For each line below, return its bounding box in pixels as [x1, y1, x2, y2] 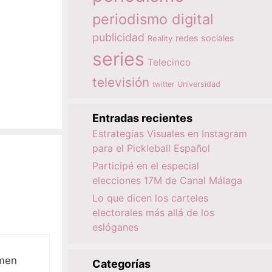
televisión [92, 75, 149, 90]
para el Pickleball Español [92, 142, 210, 154]
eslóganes [92, 221, 138, 233]
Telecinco [148, 56, 191, 68]
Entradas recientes [92, 112, 192, 124]
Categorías [92, 257, 151, 270]
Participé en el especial [92, 160, 199, 172]
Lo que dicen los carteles [92, 192, 208, 204]
